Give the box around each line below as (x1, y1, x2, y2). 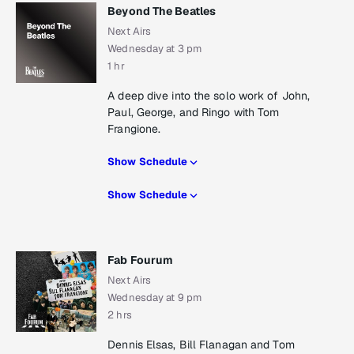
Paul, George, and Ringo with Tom (107, 105, 280, 120)
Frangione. (107, 122, 161, 137)
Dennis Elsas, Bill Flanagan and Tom (107, 337, 295, 352)
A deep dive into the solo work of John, (107, 88, 311, 104)
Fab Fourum (107, 253, 174, 268)
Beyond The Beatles (107, 4, 217, 19)
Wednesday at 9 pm (107, 291, 201, 305)
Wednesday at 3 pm (107, 42, 201, 56)
